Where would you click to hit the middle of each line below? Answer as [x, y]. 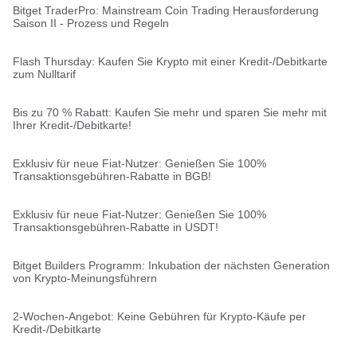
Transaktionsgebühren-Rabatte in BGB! [112, 176]
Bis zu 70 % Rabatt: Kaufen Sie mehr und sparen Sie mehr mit [170, 112]
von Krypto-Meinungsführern [85, 278]
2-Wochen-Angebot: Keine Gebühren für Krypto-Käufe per [159, 316]
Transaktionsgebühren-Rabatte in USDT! [116, 227]
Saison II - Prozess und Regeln [91, 23]
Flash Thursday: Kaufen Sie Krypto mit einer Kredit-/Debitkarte [170, 61]
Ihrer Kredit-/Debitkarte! [72, 125]
